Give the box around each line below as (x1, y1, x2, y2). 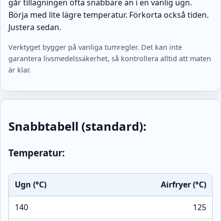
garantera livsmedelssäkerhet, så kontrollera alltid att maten (8, 54, 211, 64)
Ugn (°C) (15, 179, 46, 190)
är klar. (8, 65, 31, 75)
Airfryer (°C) (161, 179, 206, 190)
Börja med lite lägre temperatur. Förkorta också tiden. (8, 9, 209, 21)
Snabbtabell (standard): (8, 118, 147, 135)
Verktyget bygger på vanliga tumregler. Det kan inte (8, 42, 182, 52)
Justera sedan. (8, 22, 61, 33)
